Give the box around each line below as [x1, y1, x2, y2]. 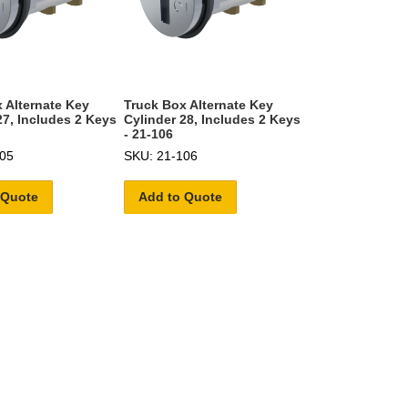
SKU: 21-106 [123, 148, 198, 163]
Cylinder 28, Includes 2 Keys [123, 111, 301, 127]
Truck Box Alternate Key [123, 97, 273, 112]
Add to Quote [138, 189, 222, 204]
